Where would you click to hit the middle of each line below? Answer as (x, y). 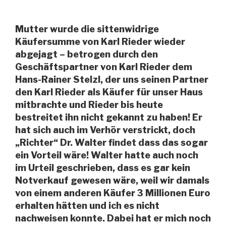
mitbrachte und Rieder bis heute (89, 104)
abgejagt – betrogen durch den (87, 54)
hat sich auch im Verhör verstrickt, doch (105, 130)
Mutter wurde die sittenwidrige (87, 29)
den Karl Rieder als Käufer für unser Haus (109, 92)
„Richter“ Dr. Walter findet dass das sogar (111, 142)
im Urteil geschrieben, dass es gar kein (103, 167)
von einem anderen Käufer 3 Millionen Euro (113, 193)
